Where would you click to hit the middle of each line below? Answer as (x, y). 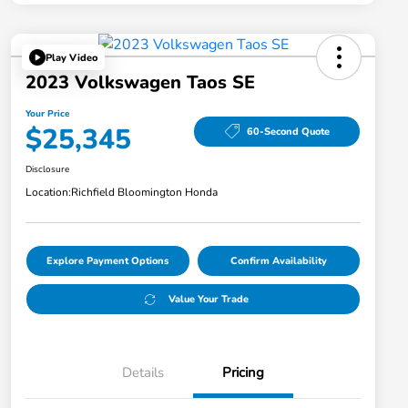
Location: (48, 193)
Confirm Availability (278, 261)
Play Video (71, 57)
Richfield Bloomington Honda (144, 193)
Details (143, 373)
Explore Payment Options (108, 261)
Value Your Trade (208, 300)
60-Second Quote (288, 131)
